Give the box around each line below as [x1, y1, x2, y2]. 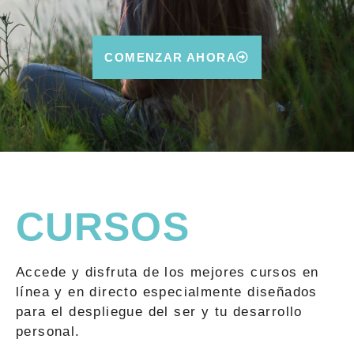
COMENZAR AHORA [104, 50, 237, 64]
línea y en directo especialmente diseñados [16, 284, 318, 299]
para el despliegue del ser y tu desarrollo [16, 303, 303, 319]
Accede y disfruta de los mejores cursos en [16, 264, 319, 280]
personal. [16, 323, 81, 339]
